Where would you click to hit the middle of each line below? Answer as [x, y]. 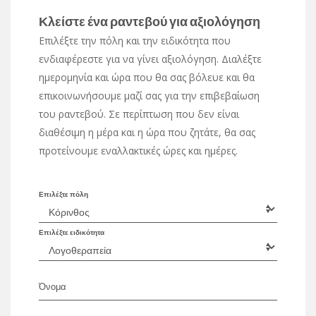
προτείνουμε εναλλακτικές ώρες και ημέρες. [138, 150]
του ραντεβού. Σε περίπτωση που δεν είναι [139, 114]
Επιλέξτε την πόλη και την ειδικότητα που [135, 40]
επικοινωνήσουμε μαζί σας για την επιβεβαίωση [149, 95]
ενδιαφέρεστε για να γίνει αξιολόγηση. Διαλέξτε [150, 59]
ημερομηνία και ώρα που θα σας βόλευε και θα [147, 77]
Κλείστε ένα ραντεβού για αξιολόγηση [150, 21]
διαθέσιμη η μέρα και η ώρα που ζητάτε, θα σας [147, 132]
